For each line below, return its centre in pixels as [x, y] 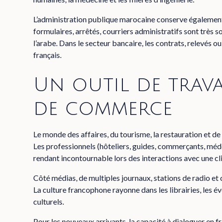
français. [48, 55]
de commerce [103, 109]
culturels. [49, 201]
